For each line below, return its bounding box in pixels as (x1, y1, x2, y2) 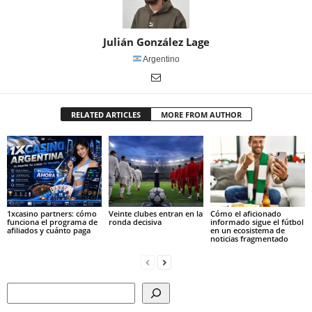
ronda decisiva (108, 216, 162, 227)
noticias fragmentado (210, 233, 288, 244)
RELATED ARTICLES (70, 109, 141, 120)
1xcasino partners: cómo (7, 208, 97, 219)
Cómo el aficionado (210, 208, 281, 219)
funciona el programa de (7, 216, 97, 227)
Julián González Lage (102, 35, 210, 49)
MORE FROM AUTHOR (160, 109, 242, 120)
